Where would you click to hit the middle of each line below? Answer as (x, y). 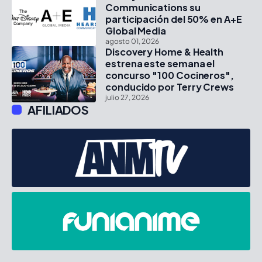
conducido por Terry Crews (170, 87)
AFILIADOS (58, 110)
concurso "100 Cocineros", (170, 75)
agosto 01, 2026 (132, 42)
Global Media (136, 31)
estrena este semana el (160, 64)
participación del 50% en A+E (174, 19)
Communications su (153, 8)
